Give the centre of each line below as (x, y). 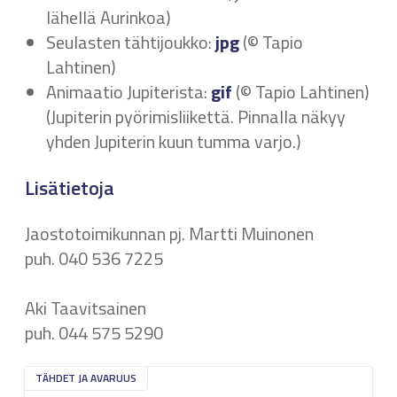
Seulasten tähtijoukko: (131, 42)
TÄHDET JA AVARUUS (86, 378)
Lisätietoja (70, 188)
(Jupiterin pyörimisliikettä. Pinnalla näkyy (196, 117)
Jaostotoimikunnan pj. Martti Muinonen (169, 234)
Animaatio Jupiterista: (128, 92)
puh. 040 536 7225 (94, 258)
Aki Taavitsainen (86, 308)
